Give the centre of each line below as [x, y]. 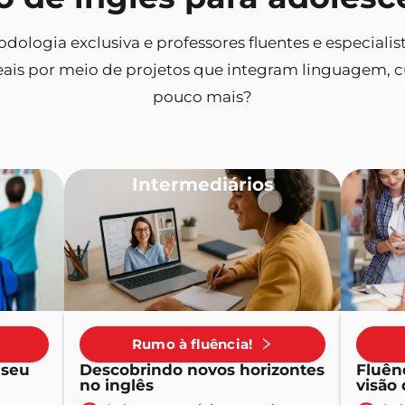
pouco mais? [202, 96]
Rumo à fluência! [192, 344]
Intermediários [202, 184]
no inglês [117, 385]
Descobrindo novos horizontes [202, 369]
